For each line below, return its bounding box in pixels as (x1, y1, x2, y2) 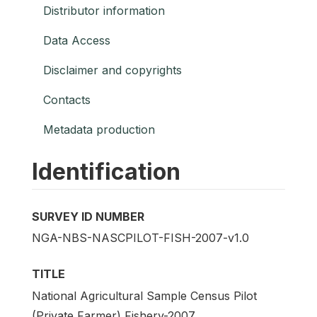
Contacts (43, 93, 91, 108)
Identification (32, 158, 180, 186)
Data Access (43, 33, 110, 48)
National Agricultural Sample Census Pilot (32, 288, 257, 303)
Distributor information (43, 4, 165, 18)
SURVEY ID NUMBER (32, 209, 144, 224)
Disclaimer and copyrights (43, 63, 182, 78)
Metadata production (43, 122, 155, 137)
